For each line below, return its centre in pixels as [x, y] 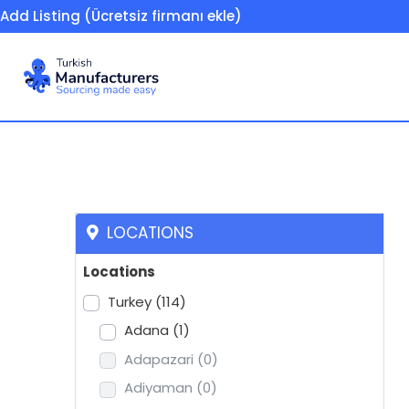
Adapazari [161, 359]
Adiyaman [160, 388]
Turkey [131, 301]
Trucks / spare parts [248, 165]
